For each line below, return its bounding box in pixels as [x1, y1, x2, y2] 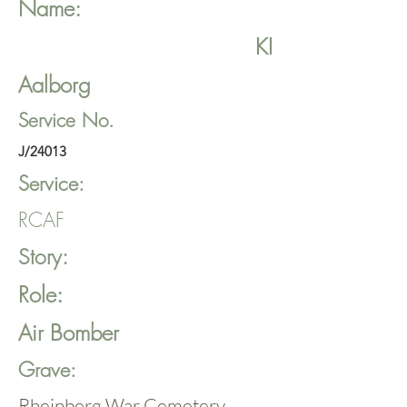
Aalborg [18, 70, 91, 99]
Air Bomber [18, 318, 119, 347]
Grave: [18, 356, 76, 383]
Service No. [18, 108, 114, 133]
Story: [18, 243, 68, 271]
